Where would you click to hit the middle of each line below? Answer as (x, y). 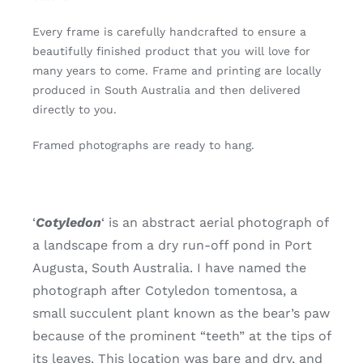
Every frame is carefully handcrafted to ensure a (169, 31)
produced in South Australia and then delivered (166, 90)
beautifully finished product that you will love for (171, 51)
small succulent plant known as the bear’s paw (181, 313)
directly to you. (74, 109)
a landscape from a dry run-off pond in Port (172, 245)
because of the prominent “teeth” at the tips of (181, 335)
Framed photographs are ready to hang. (143, 145)
